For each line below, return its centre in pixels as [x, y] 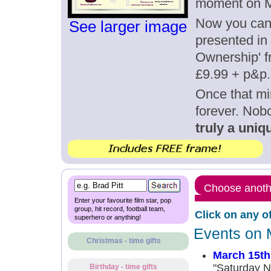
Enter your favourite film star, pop [122, 200]
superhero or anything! [107, 217]
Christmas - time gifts [123, 241]
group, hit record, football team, [119, 209]
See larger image [128, 27]
